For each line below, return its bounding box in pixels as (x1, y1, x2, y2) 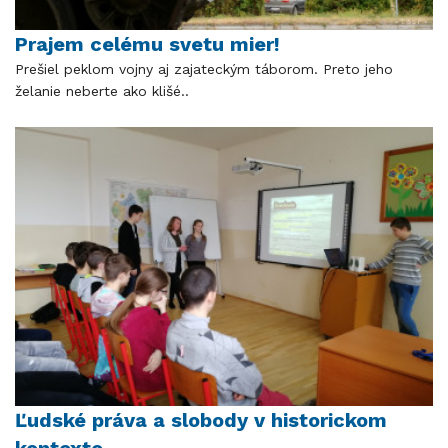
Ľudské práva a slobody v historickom (15, 407, 387, 432)
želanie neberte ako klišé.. (15, 82, 189, 99)
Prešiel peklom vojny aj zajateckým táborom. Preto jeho (15, 60, 393, 77)
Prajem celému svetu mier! (15, 31, 280, 56)
